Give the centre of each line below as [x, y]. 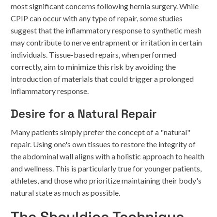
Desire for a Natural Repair [84, 114]
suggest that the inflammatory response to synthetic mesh [106, 30]
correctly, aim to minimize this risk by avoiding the [93, 67]
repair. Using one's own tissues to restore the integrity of [103, 144]
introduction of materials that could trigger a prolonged [102, 79]
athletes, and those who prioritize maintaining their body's [106, 180]
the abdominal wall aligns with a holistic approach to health [108, 156]
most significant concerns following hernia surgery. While [105, 6]
